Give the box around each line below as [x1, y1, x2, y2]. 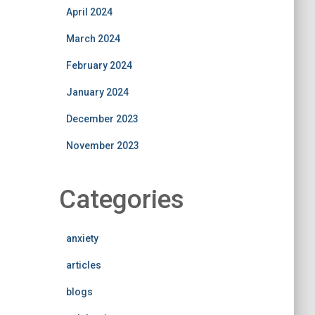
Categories [58, 184, 184, 214]
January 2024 [65, 86, 129, 98]
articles [65, 259, 101, 271]
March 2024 [65, 33, 120, 44]
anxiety [65, 233, 98, 244]
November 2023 [65, 140, 139, 151]
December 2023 [65, 113, 139, 124]
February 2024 [65, 60, 132, 71]
